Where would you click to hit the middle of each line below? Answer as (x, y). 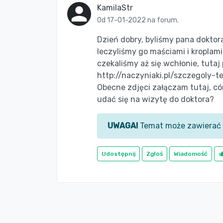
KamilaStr (115, 8)
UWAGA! (123, 126)
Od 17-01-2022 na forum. (138, 20)
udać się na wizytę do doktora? (156, 99)
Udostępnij (118, 154)
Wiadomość (191, 154)
